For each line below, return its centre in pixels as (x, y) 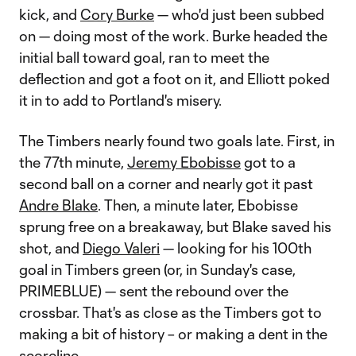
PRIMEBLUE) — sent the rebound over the (154, 291)
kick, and (50, 14)
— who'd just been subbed (239, 14)
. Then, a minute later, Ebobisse (198, 205)
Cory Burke (117, 14)
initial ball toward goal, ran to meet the (144, 57)
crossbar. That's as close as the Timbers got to (170, 312)
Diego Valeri (121, 248)
